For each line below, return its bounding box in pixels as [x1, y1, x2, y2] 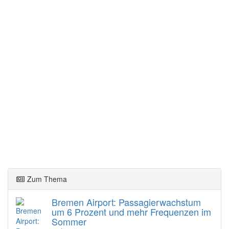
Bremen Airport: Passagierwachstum [52, 195, 201, 209]
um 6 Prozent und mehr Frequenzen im [52, 204, 211, 218]
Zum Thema [25, 173, 67, 184]
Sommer [52, 214, 86, 228]
